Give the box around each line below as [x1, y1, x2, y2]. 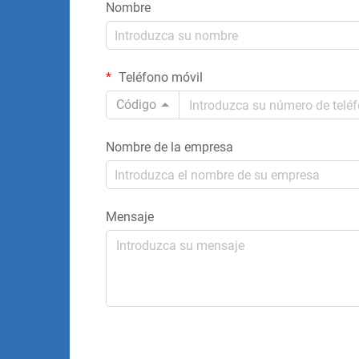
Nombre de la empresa [106, 139, 233, 155]
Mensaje [106, 209, 154, 224]
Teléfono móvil [115, 70, 203, 85]
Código [116, 97, 156, 112]
